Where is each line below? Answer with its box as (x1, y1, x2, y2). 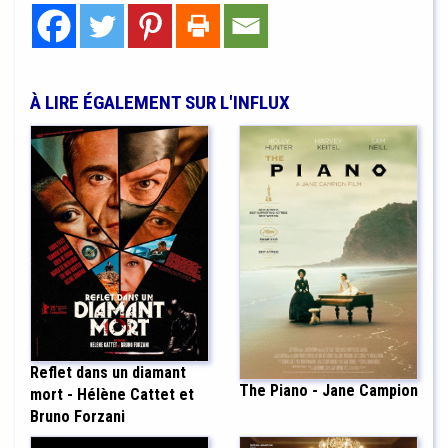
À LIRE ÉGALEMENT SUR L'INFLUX (30, 90, 290, 114)
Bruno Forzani (30, 407, 125, 427)
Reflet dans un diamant (30, 363, 186, 383)
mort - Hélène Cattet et (30, 385, 194, 405)
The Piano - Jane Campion (239, 381, 418, 401)
